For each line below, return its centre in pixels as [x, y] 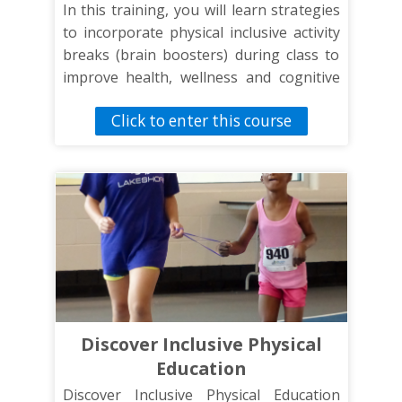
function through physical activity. [179, 99]
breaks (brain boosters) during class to [201, 54]
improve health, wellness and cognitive [201, 77]
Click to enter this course [201, 121]
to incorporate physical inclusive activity [201, 32]
